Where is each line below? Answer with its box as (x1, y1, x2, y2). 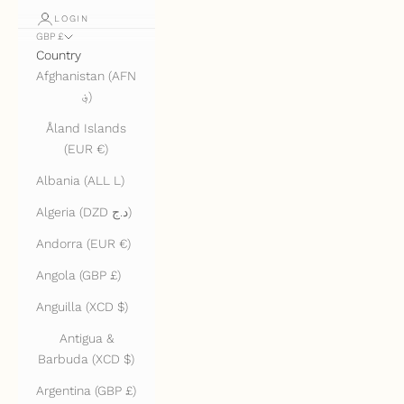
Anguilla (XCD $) (36, 299, 128, 315)
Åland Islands (46, 121, 127, 136)
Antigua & (59, 331, 114, 346)
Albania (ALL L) (36, 173, 124, 188)
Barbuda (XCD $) (38, 352, 135, 367)
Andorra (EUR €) (36, 236, 131, 252)
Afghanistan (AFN (36, 69, 137, 84)
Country (36, 48, 81, 63)
